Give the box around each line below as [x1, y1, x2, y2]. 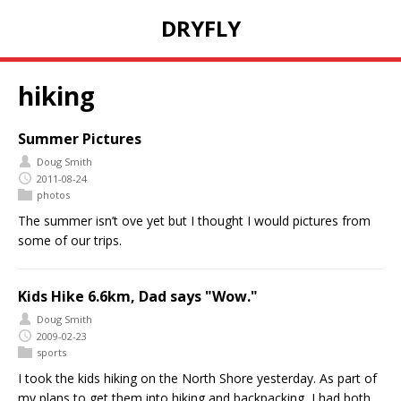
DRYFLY [160, 13, 241, 44]
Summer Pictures [18, 129, 141, 149]
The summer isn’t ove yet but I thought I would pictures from [18, 211, 371, 229]
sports [37, 345, 66, 359]
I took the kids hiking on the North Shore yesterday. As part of [18, 369, 377, 387]
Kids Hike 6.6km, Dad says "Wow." [18, 286, 258, 306]
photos [37, 187, 70, 201]
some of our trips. [18, 231, 122, 249]
